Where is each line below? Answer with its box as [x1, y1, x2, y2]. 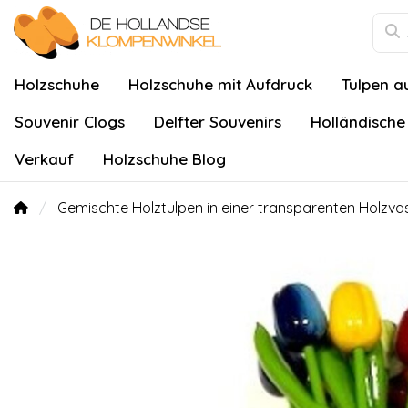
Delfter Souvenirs [154, 112, 281, 131]
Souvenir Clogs [15, 112, 125, 131]
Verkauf [15, 149, 74, 168]
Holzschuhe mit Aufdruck [128, 75, 312, 94]
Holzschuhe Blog [103, 149, 226, 168]
